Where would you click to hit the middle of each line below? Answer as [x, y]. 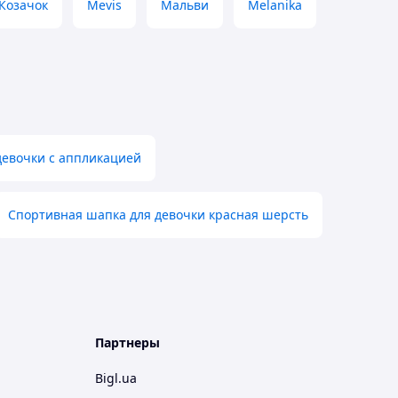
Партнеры [127, 342]
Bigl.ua [116, 378]
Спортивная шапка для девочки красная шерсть [158, 215]
